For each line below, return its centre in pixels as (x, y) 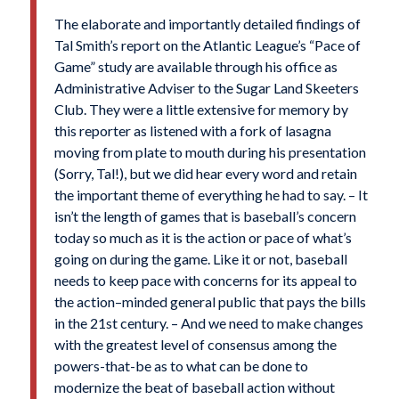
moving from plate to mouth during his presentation (210, 151)
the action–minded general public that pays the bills (210, 301)
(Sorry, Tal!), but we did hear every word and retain (205, 173)
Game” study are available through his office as (195, 66)
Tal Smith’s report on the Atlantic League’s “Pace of (207, 45)
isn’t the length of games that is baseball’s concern (205, 216)
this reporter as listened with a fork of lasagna (192, 130)
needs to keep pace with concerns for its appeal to (205, 280)
